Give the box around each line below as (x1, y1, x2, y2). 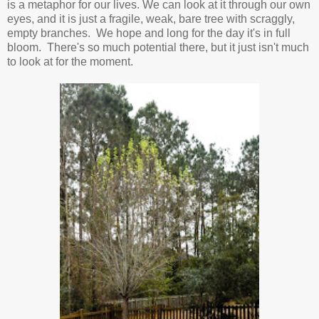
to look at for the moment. (7, 56, 133, 68)
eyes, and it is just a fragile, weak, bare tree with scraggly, (7, 13, 295, 26)
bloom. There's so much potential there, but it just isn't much (7, 41, 309, 54)
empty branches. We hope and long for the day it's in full (7, 27, 291, 40)
